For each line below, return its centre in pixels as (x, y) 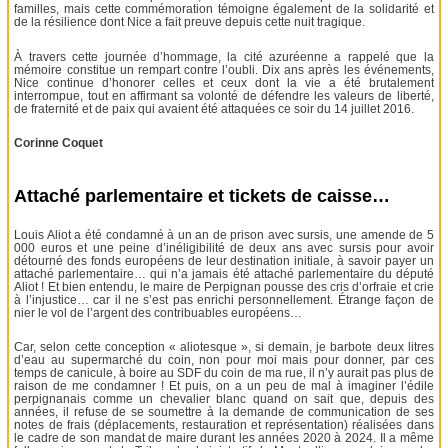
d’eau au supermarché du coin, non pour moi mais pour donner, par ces (224, 360)
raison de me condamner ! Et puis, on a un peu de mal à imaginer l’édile (224, 386)
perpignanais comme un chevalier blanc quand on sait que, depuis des (224, 399)
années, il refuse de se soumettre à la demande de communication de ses (224, 412)
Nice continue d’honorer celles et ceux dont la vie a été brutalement (224, 82)
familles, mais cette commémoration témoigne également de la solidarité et (224, 9)
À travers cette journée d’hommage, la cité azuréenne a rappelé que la (224, 56)
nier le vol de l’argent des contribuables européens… (158, 312)
